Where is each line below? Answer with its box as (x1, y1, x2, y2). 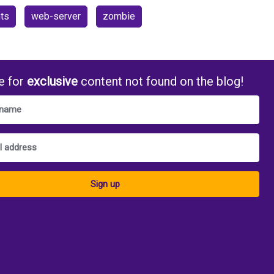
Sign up (91, 178, 120, 190)
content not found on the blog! (78, 73, 244, 89)
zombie (102, 10, 135, 22)
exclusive (27, 73, 78, 89)
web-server (31, 10, 81, 22)
